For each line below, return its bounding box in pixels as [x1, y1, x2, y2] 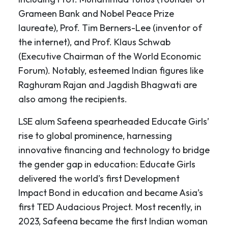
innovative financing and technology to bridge [18, 144, 210, 156]
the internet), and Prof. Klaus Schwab [18, 36, 170, 48]
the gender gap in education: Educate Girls [18, 158, 195, 170]
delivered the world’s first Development [18, 173, 180, 185]
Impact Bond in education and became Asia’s [18, 187, 203, 199]
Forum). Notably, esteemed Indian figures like [18, 65, 204, 77]
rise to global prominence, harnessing [18, 130, 172, 142]
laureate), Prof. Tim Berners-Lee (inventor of [18, 22, 202, 34]
